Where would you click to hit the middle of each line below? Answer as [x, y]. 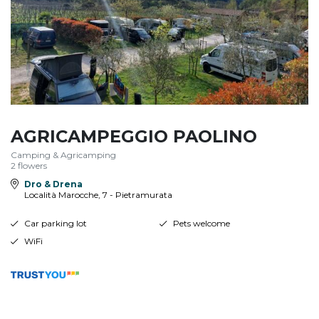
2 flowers [29, 165]
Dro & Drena [53, 184]
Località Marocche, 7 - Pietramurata [98, 195]
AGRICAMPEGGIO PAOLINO [134, 137]
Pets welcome [201, 224]
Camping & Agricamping [63, 155]
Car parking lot [55, 224]
